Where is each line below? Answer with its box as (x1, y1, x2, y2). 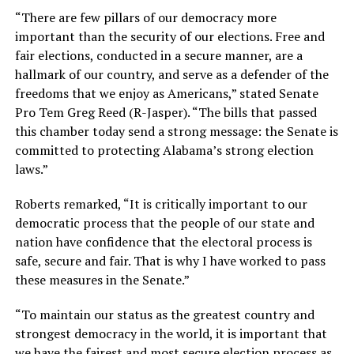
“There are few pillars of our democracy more (14, 8, 277, 26)
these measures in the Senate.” (14, 270, 190, 288)
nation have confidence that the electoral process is (14, 232, 312, 250)
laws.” (14, 160, 48, 178)
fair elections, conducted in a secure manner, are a (14, 46, 303, 64)
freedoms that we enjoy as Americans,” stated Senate (14, 84, 318, 102)
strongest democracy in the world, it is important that (14, 324, 327, 342)
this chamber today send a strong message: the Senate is (14, 122, 338, 140)
